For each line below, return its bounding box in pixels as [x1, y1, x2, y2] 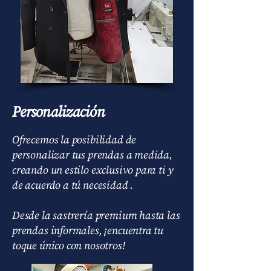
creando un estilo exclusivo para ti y [12, 162, 174, 177]
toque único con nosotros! [12, 238, 125, 253]
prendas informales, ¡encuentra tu [12, 223, 164, 238]
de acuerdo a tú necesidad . [12, 177, 134, 192]
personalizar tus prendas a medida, [12, 147, 172, 162]
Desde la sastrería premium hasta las [12, 207, 180, 223]
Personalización [12, 101, 105, 122]
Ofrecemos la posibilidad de [12, 132, 137, 147]
